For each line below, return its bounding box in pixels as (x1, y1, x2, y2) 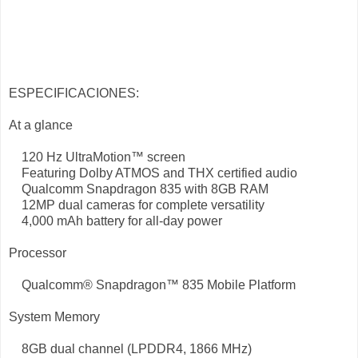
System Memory (9, 309, 100, 324)
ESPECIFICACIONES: (9, 86, 139, 100)
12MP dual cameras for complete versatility (9, 197, 265, 212)
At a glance (9, 117, 73, 132)
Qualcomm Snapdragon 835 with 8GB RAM (9, 181, 268, 196)
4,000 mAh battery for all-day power (9, 213, 222, 228)
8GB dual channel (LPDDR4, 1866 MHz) (9, 341, 252, 356)
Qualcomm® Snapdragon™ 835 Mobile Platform (9, 277, 296, 292)
